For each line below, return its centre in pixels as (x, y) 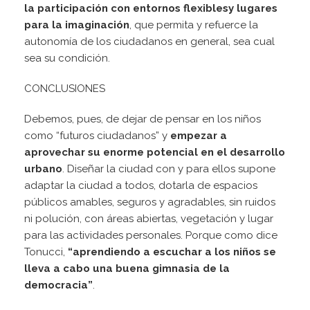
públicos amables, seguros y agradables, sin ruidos (150, 202)
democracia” (58, 285)
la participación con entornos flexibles (126, 9)
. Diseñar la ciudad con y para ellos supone (169, 169)
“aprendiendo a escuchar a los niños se (172, 252)
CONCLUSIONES (65, 89)
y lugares (253, 9)
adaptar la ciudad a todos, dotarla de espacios (141, 186)
